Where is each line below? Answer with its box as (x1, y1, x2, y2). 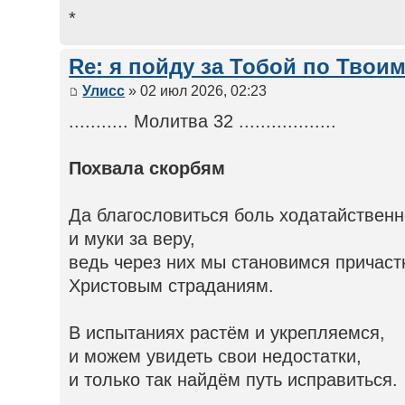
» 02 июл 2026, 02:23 (125, 82, 268, 99)
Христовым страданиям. (69, 275, 275, 296)
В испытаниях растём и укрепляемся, (69, 322, 386, 343)
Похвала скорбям (69, 157, 226, 178)
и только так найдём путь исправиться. (69, 369, 399, 390)
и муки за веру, (69, 228, 196, 249)
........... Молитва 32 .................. (69, 110, 337, 131)
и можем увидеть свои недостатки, (69, 345, 363, 366)
